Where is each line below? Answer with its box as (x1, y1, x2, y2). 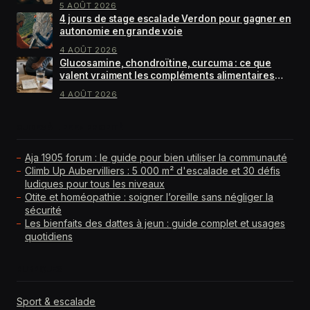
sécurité (25, 203, 62, 216)
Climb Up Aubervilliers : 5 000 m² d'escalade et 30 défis (25, 164, 280, 176)
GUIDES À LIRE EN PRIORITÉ (17, 121, 123, 133)
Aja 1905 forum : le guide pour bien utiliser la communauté (25, 151, 287, 163)
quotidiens (25, 230, 73, 242)
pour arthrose (60, 82, 125, 93)
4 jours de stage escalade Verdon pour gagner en (60, 12, 291, 24)
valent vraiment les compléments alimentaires (60, 69, 275, 81)
